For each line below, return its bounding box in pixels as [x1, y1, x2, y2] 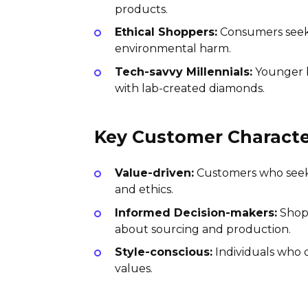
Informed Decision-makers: [115, 206, 277, 219]
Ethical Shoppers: [115, 25, 217, 39]
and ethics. [115, 182, 173, 196]
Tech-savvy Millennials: [115, 65, 252, 78]
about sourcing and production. [115, 222, 291, 236]
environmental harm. [115, 42, 231, 56]
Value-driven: [115, 166, 194, 179]
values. [115, 262, 153, 276]
